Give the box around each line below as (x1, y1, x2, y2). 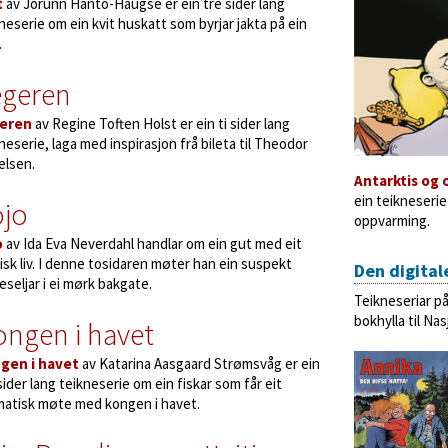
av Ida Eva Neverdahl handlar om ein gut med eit (3, 234, 302, 253)
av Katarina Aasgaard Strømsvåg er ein (79, 354, 320, 373)
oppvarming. (354, 211, 430, 230)
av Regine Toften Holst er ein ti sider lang (32, 114, 290, 133)
